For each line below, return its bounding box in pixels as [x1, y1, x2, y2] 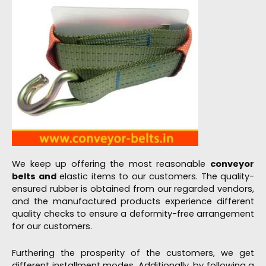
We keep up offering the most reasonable [12, 158, 210, 170]
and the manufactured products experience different [12, 195, 254, 208]
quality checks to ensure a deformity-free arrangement [12, 208, 254, 220]
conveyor [210, 158, 254, 170]
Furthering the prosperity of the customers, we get [12, 246, 254, 259]
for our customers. [12, 220, 92, 233]
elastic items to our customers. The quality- [56, 170, 254, 183]
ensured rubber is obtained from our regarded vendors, [12, 183, 254, 195]
